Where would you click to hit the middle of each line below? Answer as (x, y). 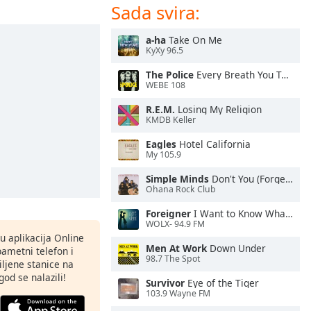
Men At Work (176, 248)
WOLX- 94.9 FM (175, 224)
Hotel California (213, 144)
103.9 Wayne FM (178, 294)
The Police (170, 75)
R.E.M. (160, 109)
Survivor (165, 283)
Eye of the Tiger (222, 283)
